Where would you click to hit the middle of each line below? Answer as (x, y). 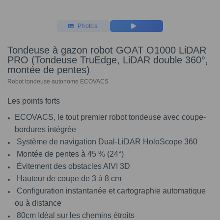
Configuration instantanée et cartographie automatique (110, 191)
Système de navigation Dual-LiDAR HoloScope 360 (106, 142)
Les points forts (34, 101)
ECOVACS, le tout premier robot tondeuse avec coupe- (110, 117)
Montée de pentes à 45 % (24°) (69, 154)
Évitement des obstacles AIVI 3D (72, 166)
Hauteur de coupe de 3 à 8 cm (68, 179)
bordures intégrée (45, 130)
